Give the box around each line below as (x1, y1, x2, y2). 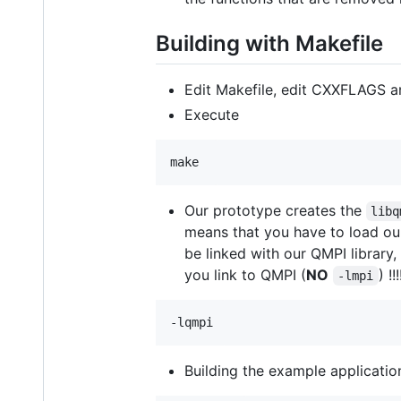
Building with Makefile (156, 30, 383, 56)
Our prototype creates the (184, 201, 366, 220)
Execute (184, 106, 239, 124)
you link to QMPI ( (184, 266, 306, 285)
